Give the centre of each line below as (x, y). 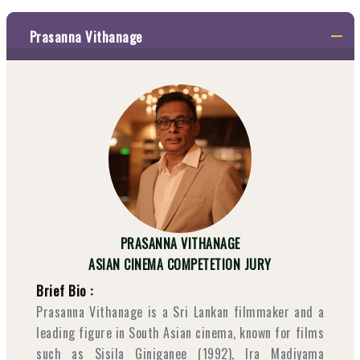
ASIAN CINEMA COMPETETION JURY (180, 265)
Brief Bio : (65, 291)
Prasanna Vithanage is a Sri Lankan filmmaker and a (180, 312)
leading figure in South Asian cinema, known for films (180, 333)
